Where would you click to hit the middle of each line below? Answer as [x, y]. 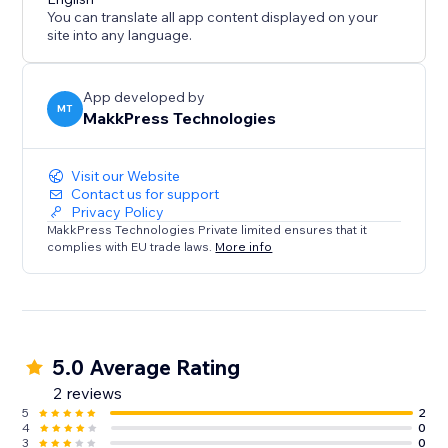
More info [244, 246]
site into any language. [120, 35]
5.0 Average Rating [146, 367]
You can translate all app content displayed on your [213, 17]
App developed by [144, 97]
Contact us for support [145, 194]
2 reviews [88, 393]
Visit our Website [126, 176]
